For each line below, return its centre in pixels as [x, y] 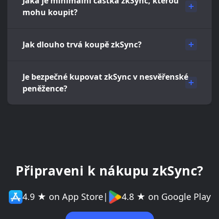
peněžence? [45, 88]
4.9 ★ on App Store [63, 197]
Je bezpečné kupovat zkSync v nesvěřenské [105, 77]
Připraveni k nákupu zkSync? [109, 170]
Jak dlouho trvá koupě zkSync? [82, 44]
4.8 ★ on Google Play [166, 197]
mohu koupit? [50, 12]
